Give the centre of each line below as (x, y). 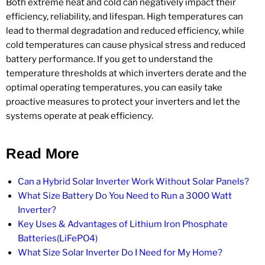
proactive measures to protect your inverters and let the (123, 101)
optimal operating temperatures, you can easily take (114, 87)
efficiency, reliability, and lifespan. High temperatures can (125, 16)
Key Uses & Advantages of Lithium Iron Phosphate (123, 224)
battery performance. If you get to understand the (109, 59)
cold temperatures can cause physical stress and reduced (126, 45)
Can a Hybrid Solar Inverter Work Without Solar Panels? (133, 181)
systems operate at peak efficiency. (80, 116)
